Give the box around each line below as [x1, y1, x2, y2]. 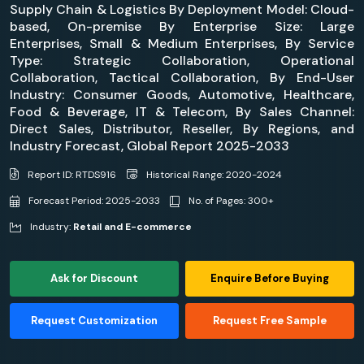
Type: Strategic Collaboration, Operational [10, 52, 354, 69]
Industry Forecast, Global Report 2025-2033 [10, 137, 289, 154]
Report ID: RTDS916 [25, 168, 116, 181]
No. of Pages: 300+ [186, 193, 274, 207]
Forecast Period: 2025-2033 [26, 193, 160, 207]
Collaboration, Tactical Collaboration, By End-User [10, 69, 354, 86]
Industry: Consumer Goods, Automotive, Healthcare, [10, 86, 354, 103]
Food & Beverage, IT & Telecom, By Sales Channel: [10, 103, 354, 120]
